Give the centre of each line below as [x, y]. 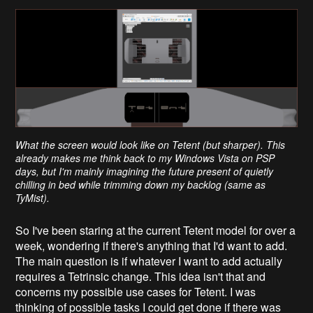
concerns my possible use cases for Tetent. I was [136, 291]
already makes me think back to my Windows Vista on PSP [145, 158]
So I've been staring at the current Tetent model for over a [156, 230]
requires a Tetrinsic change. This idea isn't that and [141, 276]
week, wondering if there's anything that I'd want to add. [152, 245]
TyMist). [33, 197]
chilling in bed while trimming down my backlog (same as [141, 184]
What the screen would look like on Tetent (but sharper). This [151, 144]
